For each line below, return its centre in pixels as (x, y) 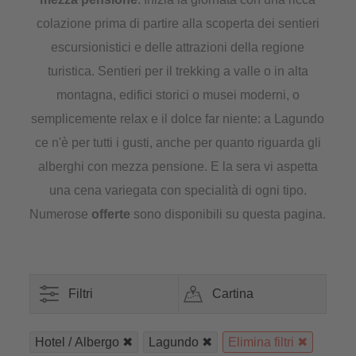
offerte (111, 214)
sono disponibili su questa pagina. (228, 214)
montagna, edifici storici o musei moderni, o (178, 95)
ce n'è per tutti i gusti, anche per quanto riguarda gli (178, 143)
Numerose (61, 214)
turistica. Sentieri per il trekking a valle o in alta (178, 71)
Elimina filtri (261, 342)
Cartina (232, 294)
